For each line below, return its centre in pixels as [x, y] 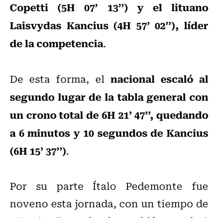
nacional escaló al [159, 79]
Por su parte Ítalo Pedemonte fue [109, 186]
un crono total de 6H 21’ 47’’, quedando [109, 115]
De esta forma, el [60, 79]
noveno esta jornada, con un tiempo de [109, 203]
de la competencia [56, 43]
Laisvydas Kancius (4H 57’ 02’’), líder [109, 25]
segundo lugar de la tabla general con [109, 97]
